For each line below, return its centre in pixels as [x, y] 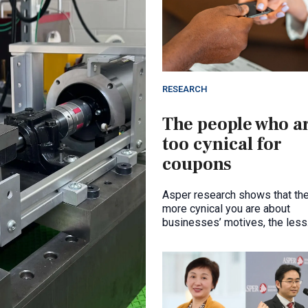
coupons [197, 165]
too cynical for [222, 145]
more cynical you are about [226, 209]
